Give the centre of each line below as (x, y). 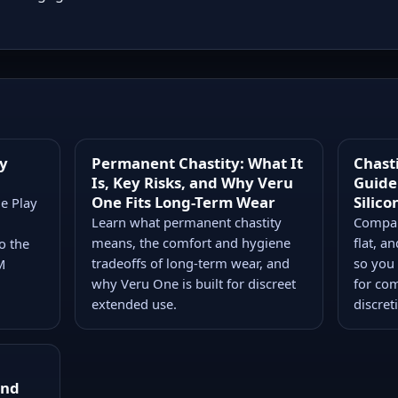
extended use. (134, 303)
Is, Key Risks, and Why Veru (192, 182)
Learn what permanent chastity (186, 222)
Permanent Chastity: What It (197, 163)
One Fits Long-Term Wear (183, 202)
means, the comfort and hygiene (191, 242)
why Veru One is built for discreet (193, 283)
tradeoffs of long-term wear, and (190, 263)
